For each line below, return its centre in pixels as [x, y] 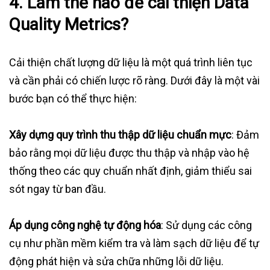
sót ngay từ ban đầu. [58, 189]
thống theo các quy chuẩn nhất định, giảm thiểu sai [130, 171]
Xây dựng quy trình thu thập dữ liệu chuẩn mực [120, 135]
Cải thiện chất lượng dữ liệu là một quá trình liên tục [131, 63]
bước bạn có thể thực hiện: [73, 99]
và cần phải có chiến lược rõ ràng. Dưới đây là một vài [134, 81]
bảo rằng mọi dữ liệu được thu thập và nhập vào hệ [129, 153]
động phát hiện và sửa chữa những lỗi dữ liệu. [116, 262]
